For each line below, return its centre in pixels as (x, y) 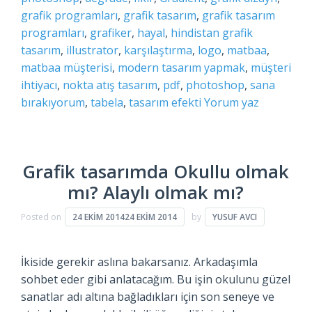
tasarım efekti (165, 103)
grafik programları (69, 16)
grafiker (110, 33)
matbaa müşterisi (66, 68)
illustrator (92, 50)
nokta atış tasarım (110, 85)
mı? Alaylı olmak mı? (156, 192)
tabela (107, 103)
